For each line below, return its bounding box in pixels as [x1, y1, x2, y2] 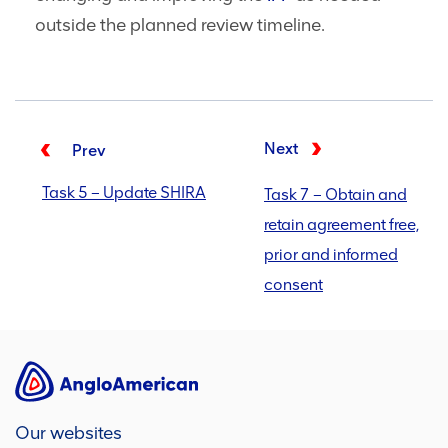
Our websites [15, 422, 122, 445]
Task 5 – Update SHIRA [42, 183, 206, 203]
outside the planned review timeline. [35, 14, 325, 37]
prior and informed [264, 245, 398, 265]
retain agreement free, [264, 215, 419, 235]
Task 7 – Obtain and [264, 185, 407, 205]
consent [264, 275, 323, 295]
